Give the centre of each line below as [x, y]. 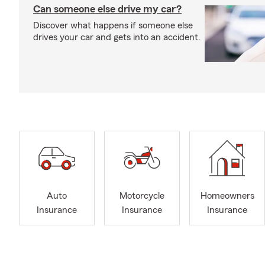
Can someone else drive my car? [107, 9]
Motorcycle [142, 196]
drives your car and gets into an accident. [117, 37]
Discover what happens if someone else [113, 25]
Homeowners [227, 196]
